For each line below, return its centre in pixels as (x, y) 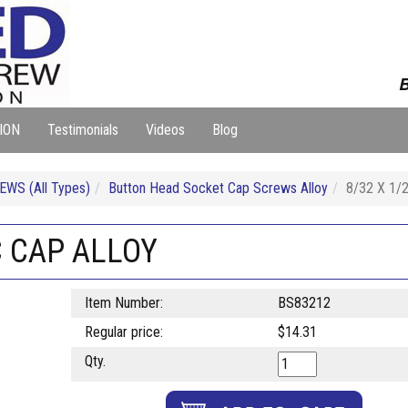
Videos (165, 130)
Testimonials (83, 130)
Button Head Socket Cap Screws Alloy (218, 188)
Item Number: (123, 303)
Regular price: (123, 332)
